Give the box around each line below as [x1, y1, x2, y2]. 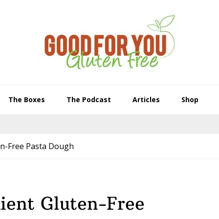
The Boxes [8, 95, 45, 104]
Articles [132, 95, 160, 104]
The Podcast [66, 95, 111, 104]
